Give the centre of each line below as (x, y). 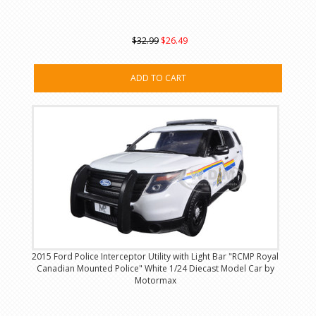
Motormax (155, 281)
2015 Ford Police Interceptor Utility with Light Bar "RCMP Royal (156, 257)
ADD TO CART (158, 78)
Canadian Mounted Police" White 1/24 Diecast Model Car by (155, 269)
